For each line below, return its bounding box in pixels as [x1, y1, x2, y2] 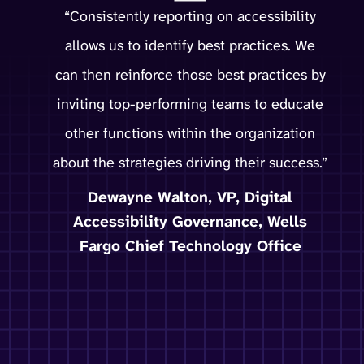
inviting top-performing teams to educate [57, 93, 323, 114]
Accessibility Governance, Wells [73, 210, 307, 232]
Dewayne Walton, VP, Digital [88, 186, 292, 207]
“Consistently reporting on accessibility [64, 6, 316, 26]
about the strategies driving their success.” [53, 152, 327, 172]
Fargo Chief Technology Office [79, 235, 301, 256]
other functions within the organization [65, 123, 315, 143]
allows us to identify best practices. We [65, 35, 315, 55]
